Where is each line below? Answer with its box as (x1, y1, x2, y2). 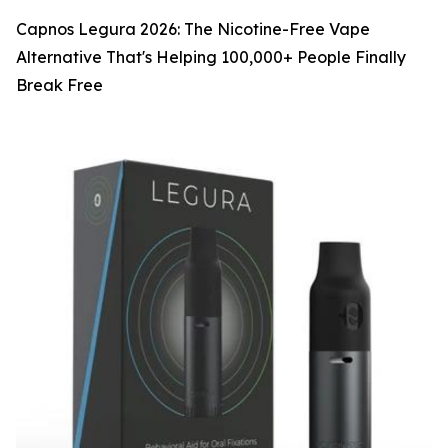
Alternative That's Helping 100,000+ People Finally (16, 47, 406, 67)
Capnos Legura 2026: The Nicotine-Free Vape (16, 19, 370, 39)
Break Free (16, 75, 103, 95)
